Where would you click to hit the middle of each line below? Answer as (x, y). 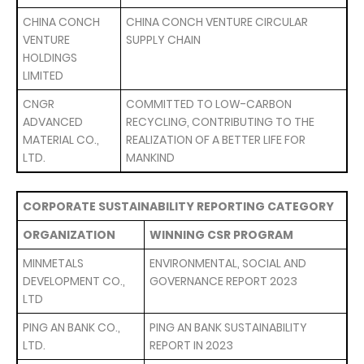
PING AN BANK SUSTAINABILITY (228, 327)
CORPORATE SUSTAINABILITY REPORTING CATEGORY (178, 206)
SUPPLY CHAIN (163, 40)
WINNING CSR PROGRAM (221, 235)
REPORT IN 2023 (191, 345)
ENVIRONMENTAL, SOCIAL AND (228, 263)
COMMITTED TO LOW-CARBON (209, 104)
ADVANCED (53, 122)
